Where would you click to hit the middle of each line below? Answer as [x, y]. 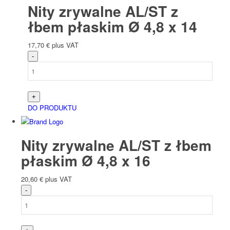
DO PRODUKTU [52, 108]
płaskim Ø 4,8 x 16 [85, 161]
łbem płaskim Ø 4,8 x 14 [112, 27]
